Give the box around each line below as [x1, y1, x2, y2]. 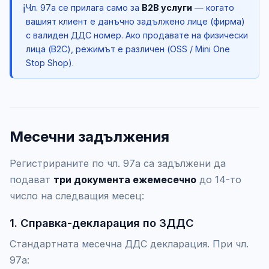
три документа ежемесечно [53, 173, 196, 186]
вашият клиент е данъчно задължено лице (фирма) [26, 16, 245, 26]
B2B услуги [142, 2, 192, 13]
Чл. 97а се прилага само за [26, 2, 142, 13]
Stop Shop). [26, 57, 74, 68]
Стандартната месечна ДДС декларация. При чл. [10, 237, 249, 250]
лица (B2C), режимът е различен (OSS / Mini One [26, 43, 230, 54]
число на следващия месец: [10, 189, 144, 202]
